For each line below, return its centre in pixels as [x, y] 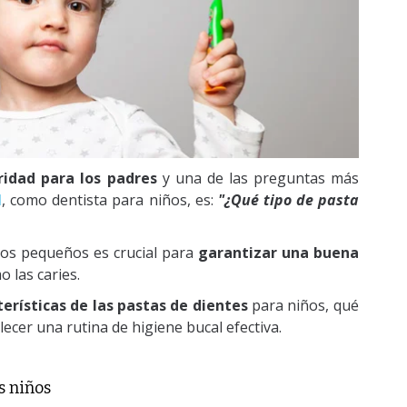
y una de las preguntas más [258, 179]
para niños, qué [303, 306]
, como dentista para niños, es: [108, 200]
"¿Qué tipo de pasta [286, 200]
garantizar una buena [276, 253]
